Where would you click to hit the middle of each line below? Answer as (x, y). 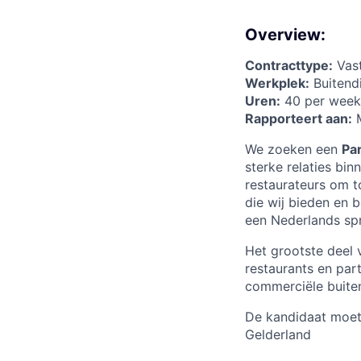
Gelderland (278, 335)
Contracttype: (289, 66)
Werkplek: (277, 83)
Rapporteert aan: (299, 119)
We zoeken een (293, 149)
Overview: (285, 35)
